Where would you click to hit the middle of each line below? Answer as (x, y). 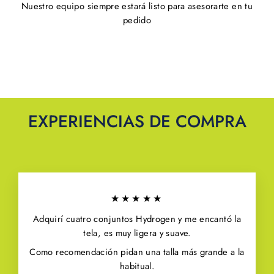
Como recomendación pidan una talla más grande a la (137, 252)
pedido (137, 20)
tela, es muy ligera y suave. (137, 233)
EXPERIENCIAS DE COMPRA (137, 121)
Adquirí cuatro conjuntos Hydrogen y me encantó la (137, 219)
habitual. (137, 266)
